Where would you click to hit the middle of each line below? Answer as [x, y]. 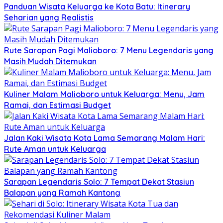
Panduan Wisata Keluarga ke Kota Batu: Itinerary [97, 6]
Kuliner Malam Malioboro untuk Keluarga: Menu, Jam [104, 94]
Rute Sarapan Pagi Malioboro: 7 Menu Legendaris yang [109, 50]
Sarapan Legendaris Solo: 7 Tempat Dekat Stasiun [99, 181]
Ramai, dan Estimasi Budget [57, 105]
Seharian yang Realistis [49, 17]
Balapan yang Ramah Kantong [62, 192]
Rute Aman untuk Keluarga [55, 149]
